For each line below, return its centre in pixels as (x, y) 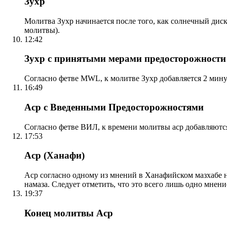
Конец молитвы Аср (69, 213)
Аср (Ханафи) (54, 156)
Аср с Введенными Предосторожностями (114, 107)
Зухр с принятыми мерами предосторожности (125, 59)
